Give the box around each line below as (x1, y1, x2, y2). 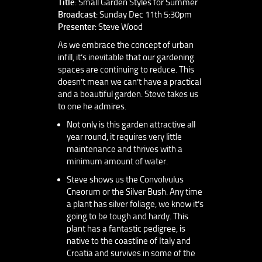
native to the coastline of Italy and (67, 235, 191, 246)
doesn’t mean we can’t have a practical (58, 76, 201, 87)
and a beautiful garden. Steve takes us (58, 88, 198, 99)
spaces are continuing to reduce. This (58, 64, 194, 75)
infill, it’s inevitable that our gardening (58, 51, 194, 63)
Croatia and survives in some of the (67, 247, 195, 258)
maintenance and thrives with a (67, 143, 182, 154)
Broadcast (58, 9, 96, 20)
